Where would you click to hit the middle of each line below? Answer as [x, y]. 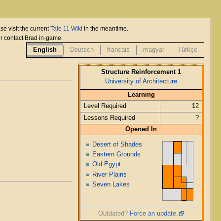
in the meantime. [106, 29]
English [45, 50]
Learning [141, 94]
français [118, 50]
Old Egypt [107, 165]
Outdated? [114, 213]
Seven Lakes [111, 184]
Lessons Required [109, 118]
